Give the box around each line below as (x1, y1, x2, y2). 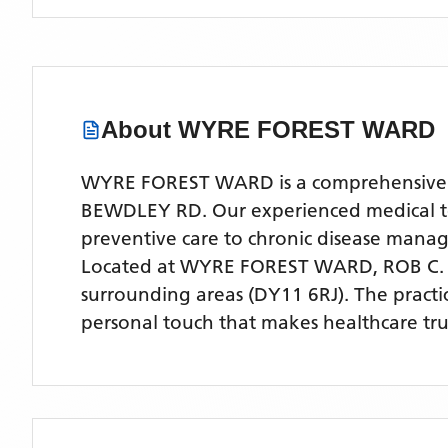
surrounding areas (81, 283, 243, 306)
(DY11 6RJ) (243, 283, 344, 306)
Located (81, 255, 157, 278)
